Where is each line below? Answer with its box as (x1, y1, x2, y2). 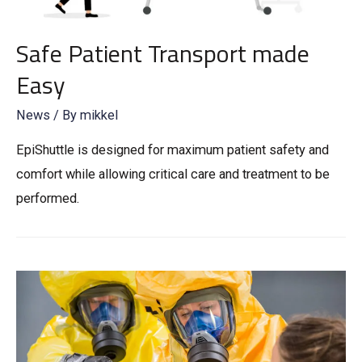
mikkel (80, 107, 118, 124)
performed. (16, 190, 79, 206)
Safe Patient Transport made (16, 35, 309, 73)
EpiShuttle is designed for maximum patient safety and (16, 141, 329, 158)
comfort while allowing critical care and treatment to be (16, 166, 330, 182)
